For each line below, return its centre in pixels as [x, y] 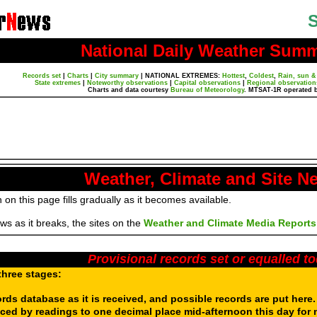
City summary [116, 76]
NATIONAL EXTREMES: [183, 76]
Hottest [233, 76]
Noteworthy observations [127, 83]
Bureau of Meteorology [207, 90]
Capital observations [207, 83]
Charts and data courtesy [129, 90]
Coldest [261, 76]
